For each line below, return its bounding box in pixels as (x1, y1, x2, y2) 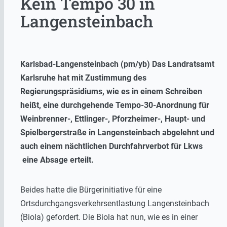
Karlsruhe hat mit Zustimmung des (20, 72, 146, 83)
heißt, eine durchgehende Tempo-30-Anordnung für (20, 100, 209, 110)
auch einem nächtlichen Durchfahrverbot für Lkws (20, 141, 203, 151)
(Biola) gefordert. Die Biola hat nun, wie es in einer (20, 212, 198, 222)
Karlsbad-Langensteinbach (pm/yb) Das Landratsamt (20, 59, 214, 69)
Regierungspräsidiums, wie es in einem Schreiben (20, 86, 202, 96)
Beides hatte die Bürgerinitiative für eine (20, 184, 162, 195)
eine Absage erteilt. (20, 155, 94, 165)
